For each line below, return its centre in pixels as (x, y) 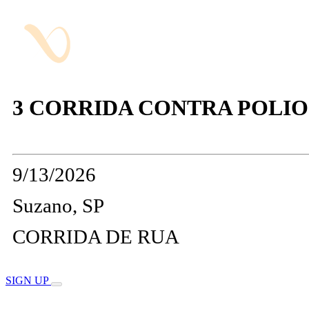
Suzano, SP (58, 206)
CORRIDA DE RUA (96, 237)
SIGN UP (28, 281)
